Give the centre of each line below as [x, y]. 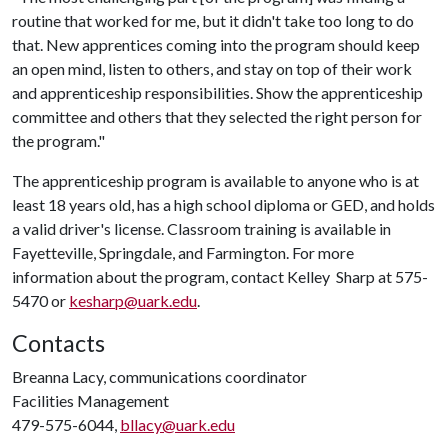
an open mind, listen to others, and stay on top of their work [212, 68]
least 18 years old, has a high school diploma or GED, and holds [223, 204]
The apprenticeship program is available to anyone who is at [215, 180]
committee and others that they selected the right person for [217, 116]
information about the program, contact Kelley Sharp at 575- [220, 276]
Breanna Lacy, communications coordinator [159, 376]
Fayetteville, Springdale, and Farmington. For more [183, 252]
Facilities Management [90, 400]
